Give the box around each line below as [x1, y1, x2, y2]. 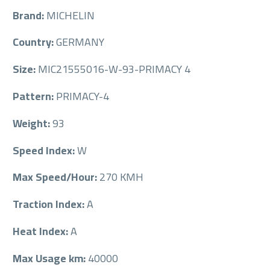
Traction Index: [13, 194, 87, 215]
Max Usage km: [13, 248, 88, 268]
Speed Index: [13, 140, 77, 160]
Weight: [13, 113, 52, 133]
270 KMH [99, 167, 143, 187]
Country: [13, 32, 56, 52]
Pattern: [13, 86, 56, 106]
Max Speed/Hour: [13, 167, 99, 187]
